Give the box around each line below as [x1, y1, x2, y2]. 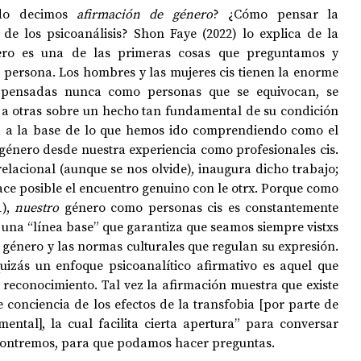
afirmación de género [77, 5, 213, 23]
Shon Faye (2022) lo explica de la [134, 24, 338, 42]
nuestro [15, 198, 64, 216]
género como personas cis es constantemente [64, 198, 338, 216]
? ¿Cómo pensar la [212, 5, 339, 23]
